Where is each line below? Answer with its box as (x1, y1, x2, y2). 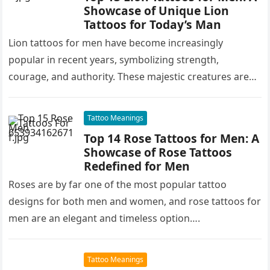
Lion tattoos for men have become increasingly (8, 36, 224, 49)
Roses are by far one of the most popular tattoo (8, 177, 227, 191)
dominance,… (8, 103, 71, 117)
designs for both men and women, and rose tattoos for (8, 194, 262, 208)
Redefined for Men (84, 157, 190, 174)
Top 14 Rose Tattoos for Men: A (84, 130, 260, 146)
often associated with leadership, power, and (8, 86, 213, 100)
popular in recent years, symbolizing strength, (8, 52, 219, 66)
